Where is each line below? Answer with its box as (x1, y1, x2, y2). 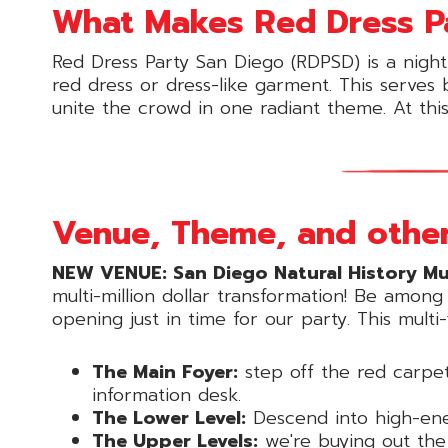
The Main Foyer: (92, 357, 238, 386)
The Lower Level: (92, 403, 246, 432)
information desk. (92, 380, 241, 409)
